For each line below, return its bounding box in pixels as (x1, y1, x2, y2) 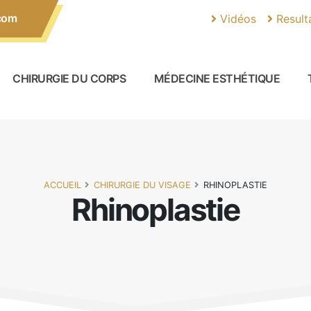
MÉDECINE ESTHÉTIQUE (153, 72, 280, 86)
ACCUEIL (44, 179, 81, 190)
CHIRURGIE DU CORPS (12, 72, 126, 86)
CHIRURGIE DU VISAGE (94, 179, 191, 190)
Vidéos (217, 11, 256, 26)
